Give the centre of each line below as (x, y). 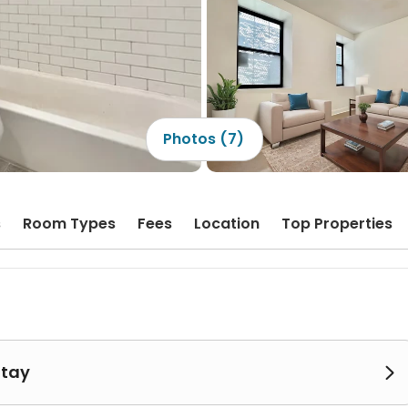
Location (227, 224)
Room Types (69, 224)
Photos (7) (203, 139)
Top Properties (337, 224)
